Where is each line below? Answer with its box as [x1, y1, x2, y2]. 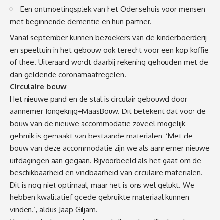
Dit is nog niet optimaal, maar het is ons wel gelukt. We [10, 180, 194, 190]
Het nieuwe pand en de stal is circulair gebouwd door [10, 94, 187, 104]
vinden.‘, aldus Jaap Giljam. [10, 204, 98, 214]
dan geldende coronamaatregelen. [10, 69, 126, 79]
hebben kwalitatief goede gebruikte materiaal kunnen [10, 192, 189, 202]
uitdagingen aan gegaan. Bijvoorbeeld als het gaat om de [10, 155, 201, 165]
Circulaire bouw [10, 82, 67, 91]
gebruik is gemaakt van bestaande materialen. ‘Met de [10, 131, 192, 140]
